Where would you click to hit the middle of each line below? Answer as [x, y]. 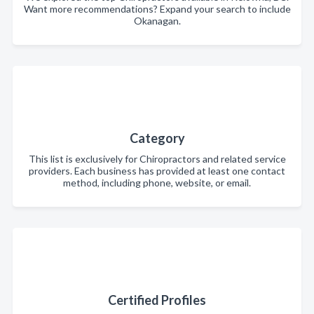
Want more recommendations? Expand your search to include [157, 8]
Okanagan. [157, 20]
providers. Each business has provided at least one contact [157, 170]
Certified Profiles [157, 300]
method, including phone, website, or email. [157, 182]
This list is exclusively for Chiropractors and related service [157, 158]
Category [157, 138]
